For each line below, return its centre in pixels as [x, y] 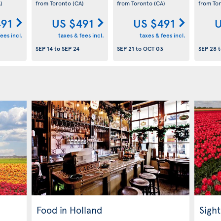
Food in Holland [69, 209]
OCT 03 [153, 49]
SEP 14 [44, 49]
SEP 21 [125, 49]
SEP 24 [70, 49]
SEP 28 [207, 49]
